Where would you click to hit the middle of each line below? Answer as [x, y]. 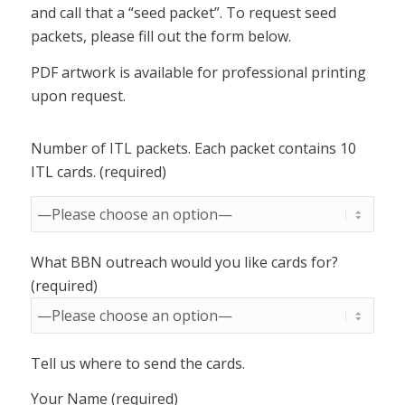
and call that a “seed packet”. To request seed [183, 13]
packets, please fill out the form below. [160, 37]
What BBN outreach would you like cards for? [184, 262]
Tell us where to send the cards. [137, 363]
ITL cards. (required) [98, 172]
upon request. [78, 95]
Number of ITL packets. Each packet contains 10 [193, 149]
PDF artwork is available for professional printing [198, 72]
